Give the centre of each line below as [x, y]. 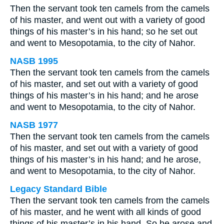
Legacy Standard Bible [58, 189]
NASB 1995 [34, 61]
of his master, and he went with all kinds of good [105, 212]
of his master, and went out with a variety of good [107, 20]
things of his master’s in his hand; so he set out [104, 31]
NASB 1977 [34, 125]
